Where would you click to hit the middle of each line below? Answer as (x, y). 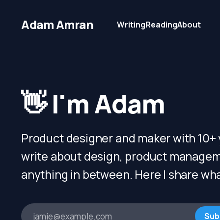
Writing (131, 24)
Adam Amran (57, 24)
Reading (162, 24)
